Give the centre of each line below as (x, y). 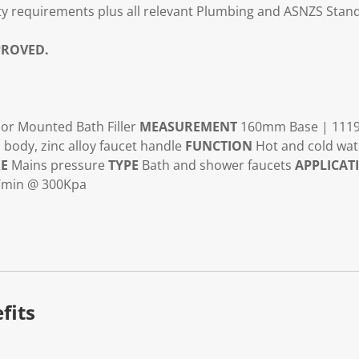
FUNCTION (219, 146)
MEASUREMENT (188, 127)
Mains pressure (58, 165)
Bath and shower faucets (217, 165)
